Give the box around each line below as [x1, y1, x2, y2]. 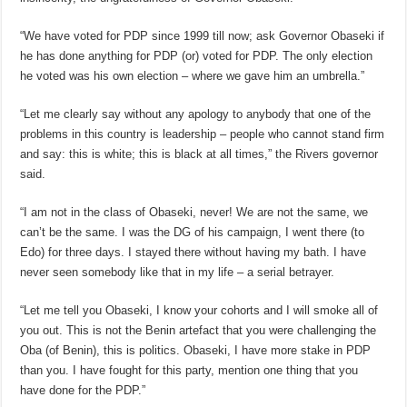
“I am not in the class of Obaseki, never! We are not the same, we [20, 205, 369, 220]
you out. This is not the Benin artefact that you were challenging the [20, 323, 377, 338]
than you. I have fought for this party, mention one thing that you [20, 363, 359, 378]
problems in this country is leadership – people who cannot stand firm [20, 127, 385, 142]
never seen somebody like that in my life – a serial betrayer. [20, 265, 335, 280]
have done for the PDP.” [20, 383, 146, 398]
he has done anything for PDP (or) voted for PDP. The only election [20, 49, 373, 64]
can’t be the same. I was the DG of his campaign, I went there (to [20, 225, 365, 240]
